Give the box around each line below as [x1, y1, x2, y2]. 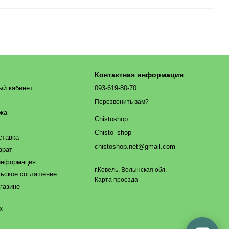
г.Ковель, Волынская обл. [95, 166, 167, 174]
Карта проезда [95, 176, 139, 184]
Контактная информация [95, 71, 184, 79]
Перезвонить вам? [95, 98, 149, 106]
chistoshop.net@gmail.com [95, 143, 176, 151]
